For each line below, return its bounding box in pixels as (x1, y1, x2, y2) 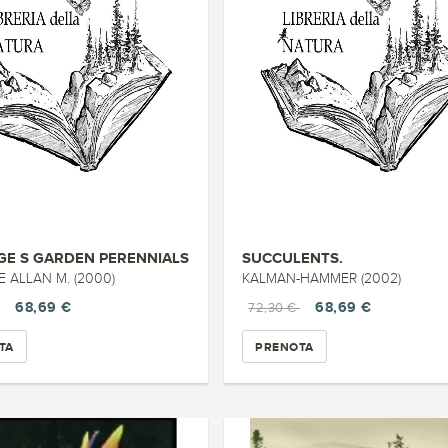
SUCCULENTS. (242, 249, 344, 266)
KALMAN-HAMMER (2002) (242, 271, 402, 286)
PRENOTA (255, 339, 314, 354)
